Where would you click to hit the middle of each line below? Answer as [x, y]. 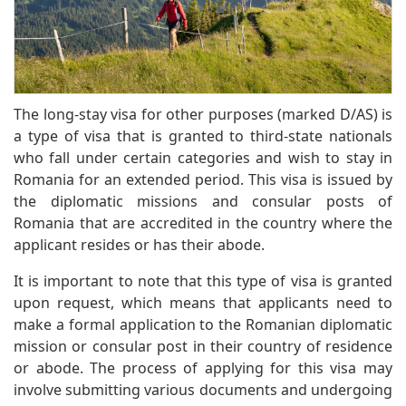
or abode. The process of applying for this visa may [203, 368]
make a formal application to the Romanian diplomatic [203, 325]
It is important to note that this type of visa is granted [203, 281]
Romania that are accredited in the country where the [203, 223]
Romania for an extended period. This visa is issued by [203, 180]
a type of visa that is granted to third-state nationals [203, 136]
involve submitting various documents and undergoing [203, 390]
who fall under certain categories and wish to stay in [203, 158]
